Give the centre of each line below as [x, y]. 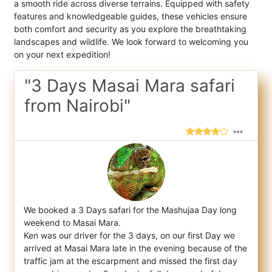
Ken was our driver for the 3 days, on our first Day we [129, 236]
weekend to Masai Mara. [72, 223]
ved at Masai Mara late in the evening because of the [142, 248]
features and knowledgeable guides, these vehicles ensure [131, 16]
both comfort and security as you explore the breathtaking [130, 29]
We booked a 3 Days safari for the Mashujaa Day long [130, 210]
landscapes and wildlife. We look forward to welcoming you [131, 42]
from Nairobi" [77, 106]
